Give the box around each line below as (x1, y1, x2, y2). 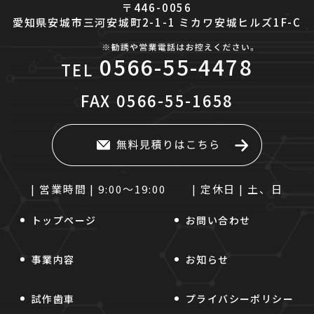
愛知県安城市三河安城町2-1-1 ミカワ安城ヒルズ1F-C (12, 14, 302, 29)
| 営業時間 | (31, 181, 95, 196)
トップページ (32, 212, 97, 227)
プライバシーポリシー (186, 291, 294, 306)
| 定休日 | (191, 181, 245, 196)
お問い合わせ (186, 212, 251, 227)
